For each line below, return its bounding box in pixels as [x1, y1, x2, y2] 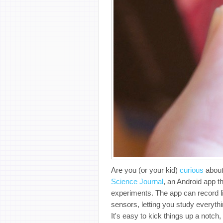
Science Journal [111, 177, 163, 186]
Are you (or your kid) [111, 165, 180, 174]
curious [180, 165, 204, 174]
